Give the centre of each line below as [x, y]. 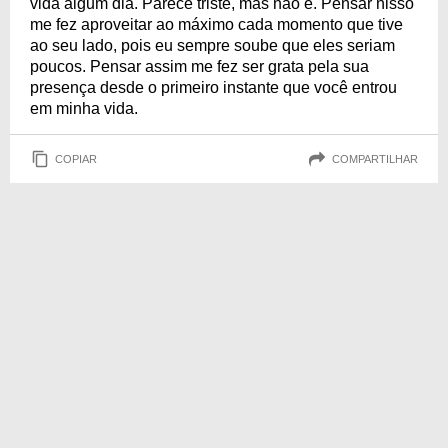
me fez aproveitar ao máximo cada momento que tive [216, 24]
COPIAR [76, 158]
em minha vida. [84, 108]
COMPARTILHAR [375, 158]
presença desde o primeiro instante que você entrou [213, 87]
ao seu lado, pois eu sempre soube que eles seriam [212, 45]
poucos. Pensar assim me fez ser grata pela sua [199, 66]
